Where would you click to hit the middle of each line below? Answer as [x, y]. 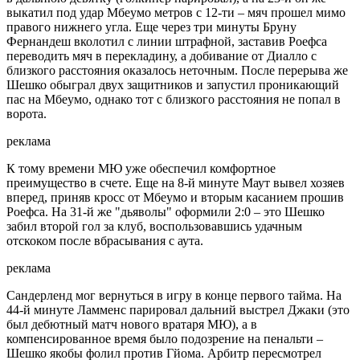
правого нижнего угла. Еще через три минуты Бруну [151, 27]
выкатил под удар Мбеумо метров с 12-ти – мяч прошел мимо [176, 13]
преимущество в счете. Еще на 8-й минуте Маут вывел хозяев [176, 183]
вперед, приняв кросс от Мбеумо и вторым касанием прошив [175, 198]
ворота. [27, 114]
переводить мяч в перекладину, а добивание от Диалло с [162, 56]
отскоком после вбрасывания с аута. [105, 241]
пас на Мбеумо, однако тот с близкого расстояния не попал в [174, 100]
